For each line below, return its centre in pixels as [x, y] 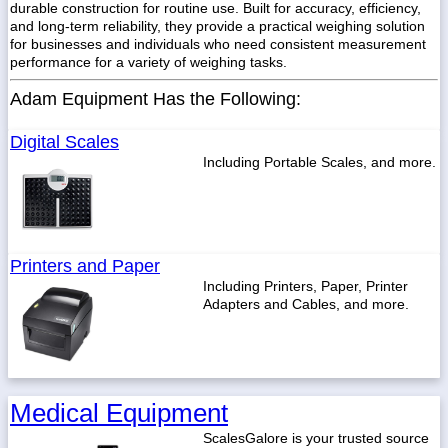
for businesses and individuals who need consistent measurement [218, 44]
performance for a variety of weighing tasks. [148, 62]
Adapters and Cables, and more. [306, 304]
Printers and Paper [85, 266]
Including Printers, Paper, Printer [305, 286]
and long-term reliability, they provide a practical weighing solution [217, 26]
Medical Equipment [119, 413]
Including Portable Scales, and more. [319, 162]
